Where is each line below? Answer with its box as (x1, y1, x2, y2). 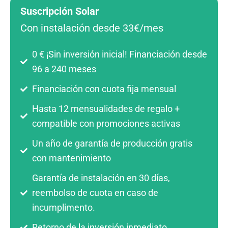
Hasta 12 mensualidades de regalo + (32, 103, 180, 115)
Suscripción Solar (20, 5, 99, 18)
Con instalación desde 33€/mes (20, 22, 163, 35)
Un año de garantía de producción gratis (32, 138, 192, 149)
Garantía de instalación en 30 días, (32, 173, 170, 184)
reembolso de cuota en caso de (32, 187, 158, 198)
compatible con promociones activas (32, 118, 180, 129)
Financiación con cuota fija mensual (32, 83, 176, 95)
